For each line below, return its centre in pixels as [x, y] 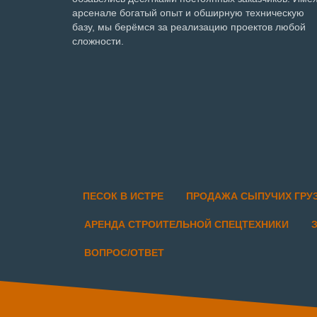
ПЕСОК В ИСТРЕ [123, 196]
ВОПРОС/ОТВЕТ [124, 252]
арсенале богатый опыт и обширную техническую [188, 12]
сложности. [98, 41]
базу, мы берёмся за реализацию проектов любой [189, 27]
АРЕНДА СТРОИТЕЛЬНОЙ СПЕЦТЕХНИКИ [186, 224]
